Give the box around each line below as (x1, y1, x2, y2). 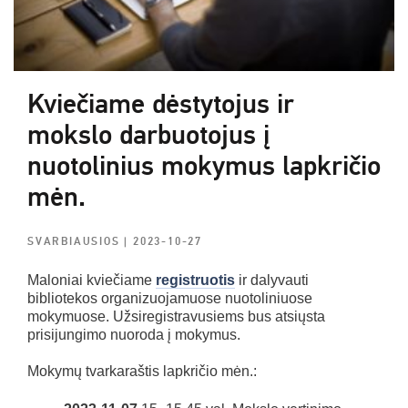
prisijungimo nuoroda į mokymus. (27, 326, 240, 342)
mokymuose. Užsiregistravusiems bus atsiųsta (27, 308, 325, 324)
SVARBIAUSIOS (27, 234, 125, 249)
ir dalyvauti (235, 271, 309, 288)
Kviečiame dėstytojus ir (27, 87, 294, 121)
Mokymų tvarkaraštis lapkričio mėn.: (27, 362, 257, 379)
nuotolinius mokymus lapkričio (27, 148, 381, 183)
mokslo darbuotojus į (27, 117, 270, 152)
